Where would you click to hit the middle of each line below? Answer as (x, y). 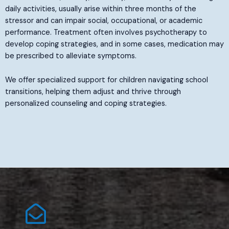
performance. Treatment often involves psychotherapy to (106, 33)
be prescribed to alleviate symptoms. (71, 56)
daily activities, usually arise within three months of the (101, 9)
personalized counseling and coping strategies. (86, 103)
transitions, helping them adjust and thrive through (93, 91)
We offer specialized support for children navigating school (107, 80)
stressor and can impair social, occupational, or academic (104, 21)
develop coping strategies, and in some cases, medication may (114, 44)
